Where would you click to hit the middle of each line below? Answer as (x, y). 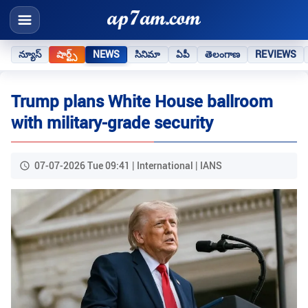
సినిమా (148, 54)
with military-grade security (112, 123)
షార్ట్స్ (67, 54)
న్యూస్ (30, 54)
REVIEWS (276, 54)
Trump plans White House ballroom (142, 101)
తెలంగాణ (222, 54)
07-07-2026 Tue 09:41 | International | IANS (128, 166)
